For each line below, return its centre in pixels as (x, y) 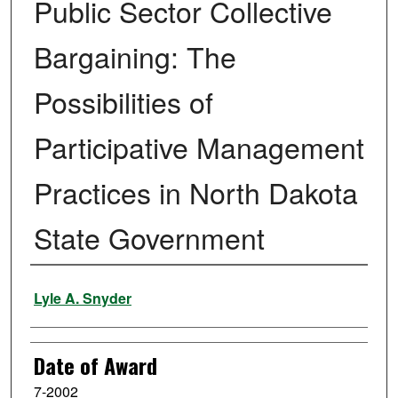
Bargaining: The (135, 56)
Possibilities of (123, 102)
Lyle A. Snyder (82, 298)
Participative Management (199, 147)
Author (56, 289)
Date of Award (95, 366)
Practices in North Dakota (195, 192)
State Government (149, 238)
